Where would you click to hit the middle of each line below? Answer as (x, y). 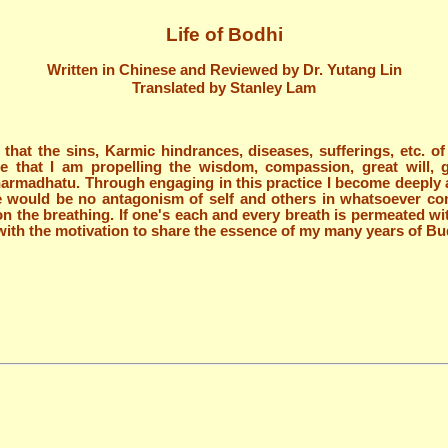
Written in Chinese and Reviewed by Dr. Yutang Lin (224, 69)
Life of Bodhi (224, 34)
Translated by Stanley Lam (224, 87)
